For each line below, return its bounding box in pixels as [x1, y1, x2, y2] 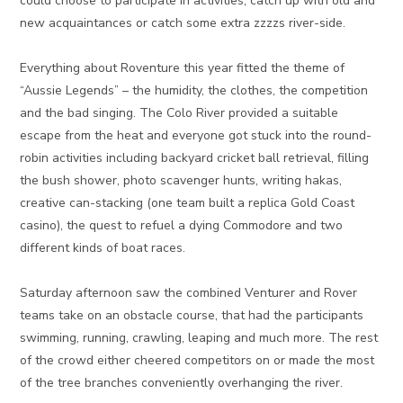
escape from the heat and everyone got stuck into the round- [20, 127, 372, 145]
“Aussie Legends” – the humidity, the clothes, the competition [20, 82, 369, 100]
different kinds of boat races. [20, 239, 186, 257]
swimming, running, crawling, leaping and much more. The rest [20, 329, 379, 347]
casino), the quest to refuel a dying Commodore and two [20, 217, 344, 235]
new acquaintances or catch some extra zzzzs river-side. [20, 14, 346, 32]
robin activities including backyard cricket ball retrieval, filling [20, 149, 370, 167]
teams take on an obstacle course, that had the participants [20, 307, 364, 325]
